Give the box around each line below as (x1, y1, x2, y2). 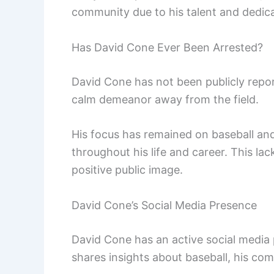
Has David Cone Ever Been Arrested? (72, 40, 263, 54)
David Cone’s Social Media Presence (72, 199, 257, 212)
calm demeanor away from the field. (72, 92, 259, 106)
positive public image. (72, 163, 183, 177)
